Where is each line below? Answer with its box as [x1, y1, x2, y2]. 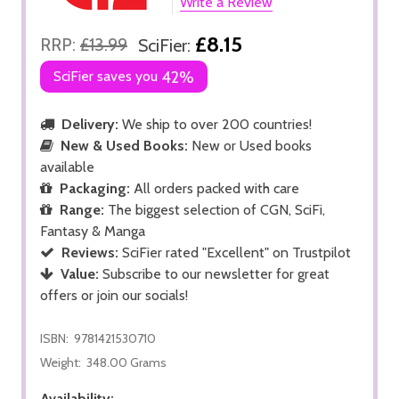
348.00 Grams [86, 354, 167, 370]
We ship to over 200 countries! [118, 115, 312, 133]
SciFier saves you [53, 67, 161, 85]
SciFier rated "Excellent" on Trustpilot [118, 243, 351, 261]
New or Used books [188, 136, 312, 154]
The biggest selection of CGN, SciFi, [104, 200, 325, 218]
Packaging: [60, 179, 130, 197]
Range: [60, 200, 104, 218]
